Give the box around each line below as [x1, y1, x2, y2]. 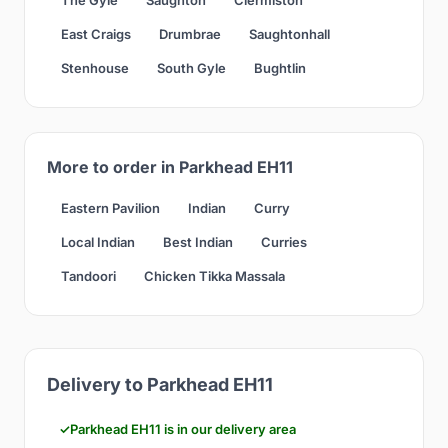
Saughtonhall [249, 25, 330, 42]
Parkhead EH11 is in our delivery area [70, 420, 296, 437]
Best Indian [163, 233, 233, 250]
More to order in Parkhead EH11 [47, 156, 293, 177]
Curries [261, 233, 307, 250]
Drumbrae [159, 25, 221, 42]
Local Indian [61, 233, 135, 250]
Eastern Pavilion [61, 199, 160, 216]
